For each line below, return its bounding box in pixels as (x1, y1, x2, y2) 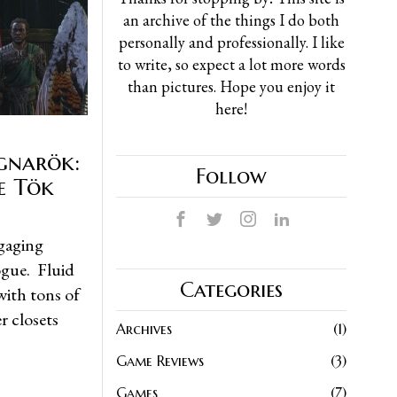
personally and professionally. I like (118, 31, 345, 52)
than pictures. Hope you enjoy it (128, 75, 335, 97)
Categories (180, 276, 283, 303)
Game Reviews (116, 351, 204, 370)
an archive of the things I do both (123, 9, 339, 30)
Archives (116, 319, 172, 338)
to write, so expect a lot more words (117, 53, 346, 74)
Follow (196, 162, 267, 190)
